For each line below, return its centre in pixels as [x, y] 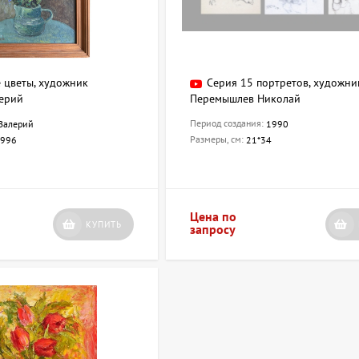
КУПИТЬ [104, 225]
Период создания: [228, 123]
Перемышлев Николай [246, 99]
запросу [213, 230]
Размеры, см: [218, 139]
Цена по [214, 217]
